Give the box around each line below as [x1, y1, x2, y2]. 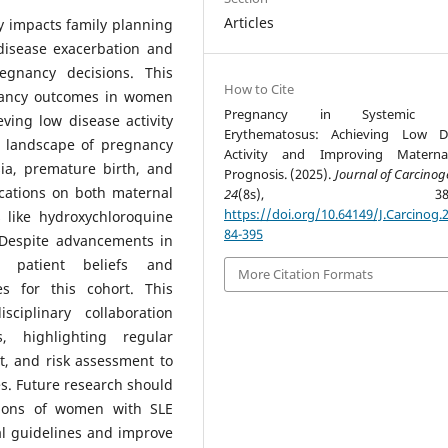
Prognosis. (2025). [224, 165, 335, 184]
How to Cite [224, 80, 295, 99]
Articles [224, 13, 275, 33]
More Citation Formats [238, 265, 374, 284]
